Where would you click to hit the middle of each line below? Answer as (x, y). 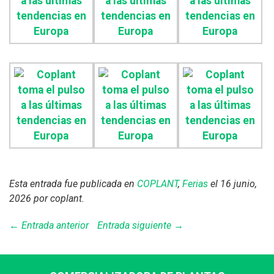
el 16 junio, (232, 183)
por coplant (57, 198)
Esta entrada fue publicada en (73, 183)
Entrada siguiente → (140, 225)
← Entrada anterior (49, 225)
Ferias (195, 183)
